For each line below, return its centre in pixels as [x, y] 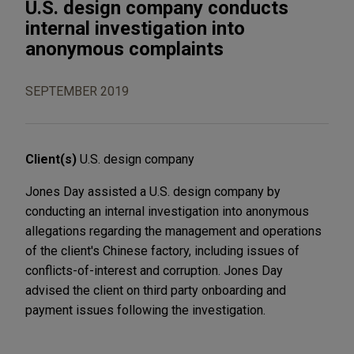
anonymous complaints [124, 49]
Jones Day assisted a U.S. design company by [153, 191]
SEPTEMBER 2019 [77, 91]
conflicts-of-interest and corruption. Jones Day [154, 270]
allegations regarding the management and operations [173, 231]
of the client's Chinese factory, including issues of [162, 250]
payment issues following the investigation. [145, 310]
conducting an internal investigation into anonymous [167, 211]
